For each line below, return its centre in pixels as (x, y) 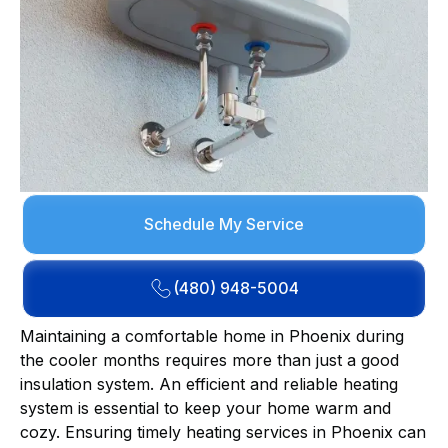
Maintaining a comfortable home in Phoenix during (212, 335)
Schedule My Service (224, 224)
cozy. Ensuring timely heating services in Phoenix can (223, 431)
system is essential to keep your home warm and (205, 407)
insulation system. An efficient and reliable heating (209, 383)
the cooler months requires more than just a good (209, 359)
